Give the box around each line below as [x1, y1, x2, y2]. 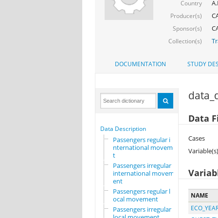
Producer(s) [170, 11, 202, 20]
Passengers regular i [112, 135, 170, 145]
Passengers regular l [112, 187, 170, 196]
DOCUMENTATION [114, 60, 166, 69]
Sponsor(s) [172, 24, 202, 33]
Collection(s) [168, 36, 202, 45]
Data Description [100, 125, 146, 133]
